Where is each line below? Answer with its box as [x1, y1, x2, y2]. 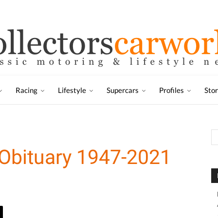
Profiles [159, 86, 184, 94]
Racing [16, 86, 37, 94]
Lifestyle [58, 86, 86, 94]
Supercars [107, 86, 139, 94]
